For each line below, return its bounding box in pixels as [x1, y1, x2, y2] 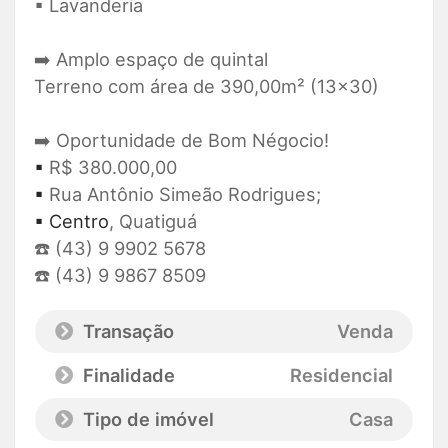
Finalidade [78, 364, 175, 387]
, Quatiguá [109, 210, 197, 233]
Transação [78, 320, 174, 343]
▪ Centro [34, 210, 109, 233]
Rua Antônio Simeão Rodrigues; [49, 183, 321, 206]
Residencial [290, 364, 393, 387]
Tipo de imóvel [78, 408, 214, 431]
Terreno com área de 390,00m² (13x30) [34, 75, 379, 98]
